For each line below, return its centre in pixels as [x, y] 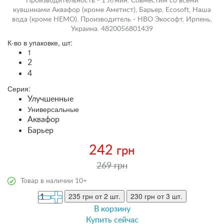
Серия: [19, 88]
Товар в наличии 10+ [54, 181]
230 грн [142, 196]
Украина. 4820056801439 [112, 29]
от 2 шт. [106, 196]
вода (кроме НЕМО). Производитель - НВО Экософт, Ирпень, [112, 19]
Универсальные [53, 109]
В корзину [112, 209]
